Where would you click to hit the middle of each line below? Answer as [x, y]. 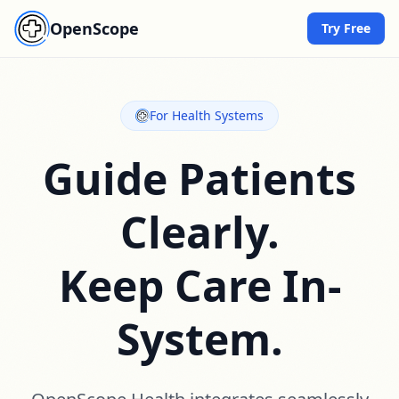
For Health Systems [207, 115]
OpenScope [94, 28]
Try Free [346, 28]
